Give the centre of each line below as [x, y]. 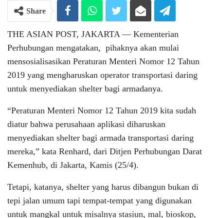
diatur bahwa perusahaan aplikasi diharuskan [86, 124]
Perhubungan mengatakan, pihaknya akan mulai [93, 47]
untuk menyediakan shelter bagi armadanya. [85, 88]
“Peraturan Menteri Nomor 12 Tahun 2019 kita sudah [102, 110]
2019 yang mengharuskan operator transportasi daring [102, 75]
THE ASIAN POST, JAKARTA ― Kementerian [93, 34]
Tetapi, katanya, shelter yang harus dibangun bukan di [103, 187]
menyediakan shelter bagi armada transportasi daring [100, 137]
